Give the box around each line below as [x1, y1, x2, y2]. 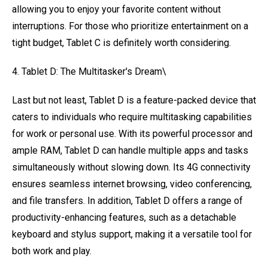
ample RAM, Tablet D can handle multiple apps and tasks [12, 145, 248, 156]
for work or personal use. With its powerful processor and [12, 128, 252, 139]
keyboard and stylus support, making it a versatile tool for [12, 229, 252, 240]
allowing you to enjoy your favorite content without [12, 4, 221, 15]
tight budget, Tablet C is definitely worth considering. [12, 37, 231, 48]
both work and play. [12, 245, 92, 257]
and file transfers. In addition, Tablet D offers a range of [12, 195, 243, 206]
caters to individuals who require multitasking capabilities [12, 111, 252, 123]
